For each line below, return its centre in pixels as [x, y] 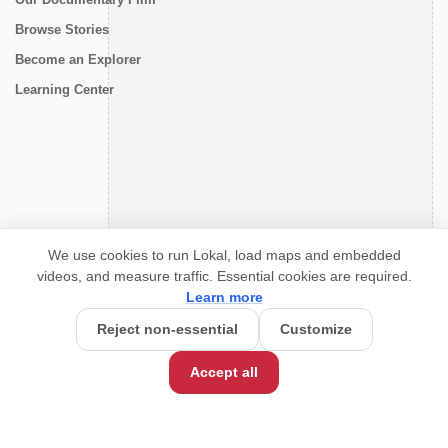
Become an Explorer [78, 59]
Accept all [224, 372]
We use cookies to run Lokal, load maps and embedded [224, 255]
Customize [315, 329]
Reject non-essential [167, 329]
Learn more [224, 297]
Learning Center [64, 89]
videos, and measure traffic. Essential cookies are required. [224, 276]
